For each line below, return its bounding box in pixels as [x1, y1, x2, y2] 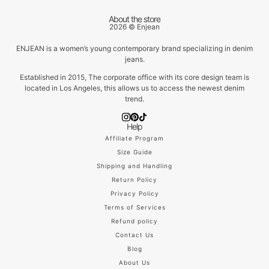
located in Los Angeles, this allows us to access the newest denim [25, 83, 244, 92]
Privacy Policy [110, 190, 159, 198]
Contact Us [115, 231, 154, 239]
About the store [109, 13, 160, 24]
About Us [119, 259, 150, 267]
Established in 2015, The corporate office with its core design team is [20, 72, 249, 82]
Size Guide [116, 148, 153, 156]
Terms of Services [103, 204, 166, 211]
